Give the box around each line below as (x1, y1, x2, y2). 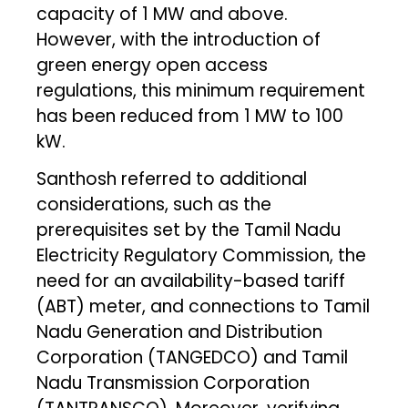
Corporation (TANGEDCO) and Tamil (36, 344, 349, 370)
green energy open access (36, 52, 269, 77)
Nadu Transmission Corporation (36, 370, 311, 395)
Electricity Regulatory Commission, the (36, 242, 367, 268)
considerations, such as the (36, 191, 272, 217)
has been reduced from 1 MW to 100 (36, 103, 344, 128)
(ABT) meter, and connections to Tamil (36, 293, 371, 319)
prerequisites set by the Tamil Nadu (36, 217, 342, 242)
